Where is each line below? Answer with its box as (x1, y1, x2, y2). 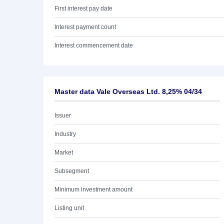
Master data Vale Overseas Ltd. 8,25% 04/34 (54, 87, 202, 95)
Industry (54, 130, 76, 137)
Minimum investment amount (54, 186, 132, 193)
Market (54, 149, 73, 156)
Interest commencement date (54, 42, 133, 49)
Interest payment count (54, 23, 116, 30)
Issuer (54, 112, 71, 119)
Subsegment (54, 167, 89, 174)
